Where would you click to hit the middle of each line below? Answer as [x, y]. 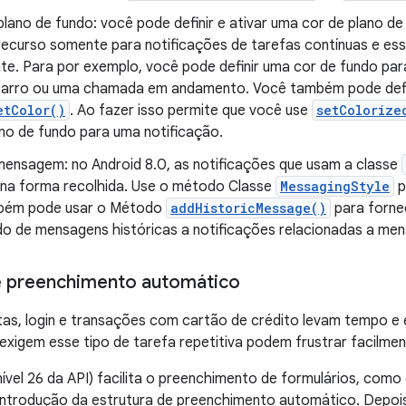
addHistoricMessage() [248, 208]
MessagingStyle [335, 186]
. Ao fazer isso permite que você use [191, 111]
